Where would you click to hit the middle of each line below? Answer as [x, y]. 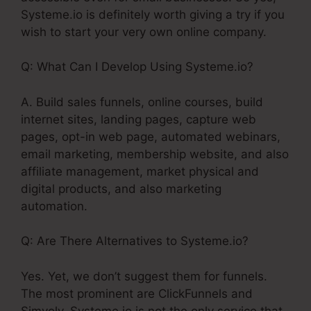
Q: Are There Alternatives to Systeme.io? [135, 241]
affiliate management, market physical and [140, 171]
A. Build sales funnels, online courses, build [142, 102]
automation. [54, 206]
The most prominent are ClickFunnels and [137, 293]
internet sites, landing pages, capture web [138, 119]
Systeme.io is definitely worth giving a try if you [153, 14]
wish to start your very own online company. [144, 32]
